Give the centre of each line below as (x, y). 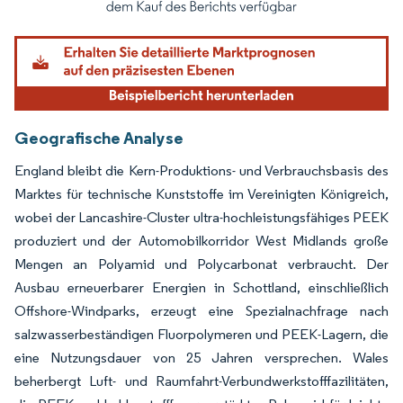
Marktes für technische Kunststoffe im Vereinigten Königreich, (201, 194)
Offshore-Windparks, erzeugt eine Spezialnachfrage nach (201, 311)
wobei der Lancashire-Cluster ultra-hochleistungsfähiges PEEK (201, 218)
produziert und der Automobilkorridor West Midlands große (201, 241)
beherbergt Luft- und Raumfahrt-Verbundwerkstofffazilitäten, (201, 381)
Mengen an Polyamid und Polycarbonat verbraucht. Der (201, 264)
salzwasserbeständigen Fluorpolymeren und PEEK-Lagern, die (201, 335)
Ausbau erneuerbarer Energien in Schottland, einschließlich (201, 288)
